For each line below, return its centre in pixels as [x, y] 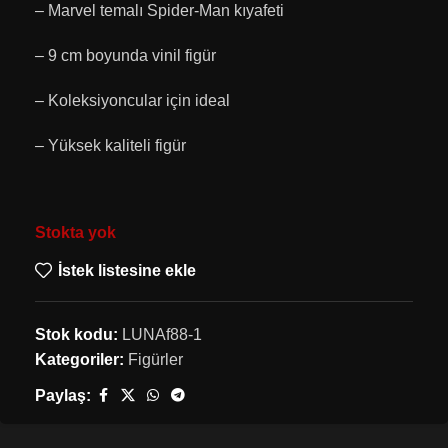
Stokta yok [75, 232]
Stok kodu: [78, 334]
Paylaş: [63, 395]
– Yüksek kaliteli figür [110, 145]
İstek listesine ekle [126, 271]
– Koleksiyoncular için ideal [132, 100]
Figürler [155, 359]
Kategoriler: [79, 359]
